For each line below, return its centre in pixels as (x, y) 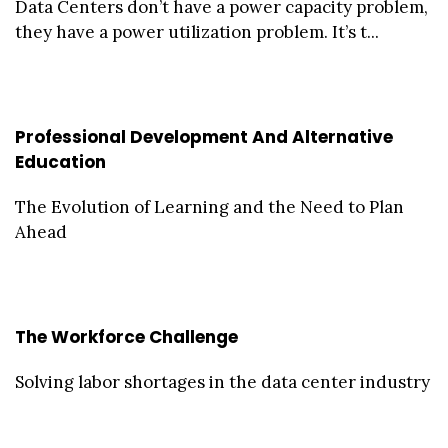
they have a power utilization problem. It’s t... (197, 31)
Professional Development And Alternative (204, 136)
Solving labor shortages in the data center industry (222, 381)
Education (60, 161)
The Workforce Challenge (126, 336)
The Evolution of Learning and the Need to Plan (209, 206)
